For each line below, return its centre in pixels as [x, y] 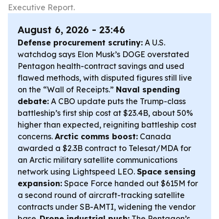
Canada [154, 136]
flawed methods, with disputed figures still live [105, 78]
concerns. [36, 136]
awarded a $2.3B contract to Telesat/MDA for [104, 148]
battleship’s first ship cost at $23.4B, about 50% [105, 113]
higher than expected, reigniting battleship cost [107, 125]
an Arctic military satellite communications [98, 160]
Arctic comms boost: [96, 136]
